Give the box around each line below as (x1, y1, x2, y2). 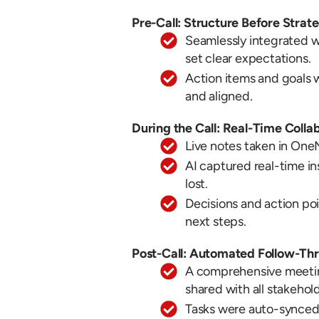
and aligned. (185, 88, 253, 104)
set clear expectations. (185, 50, 311, 66)
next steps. (185, 213, 246, 229)
